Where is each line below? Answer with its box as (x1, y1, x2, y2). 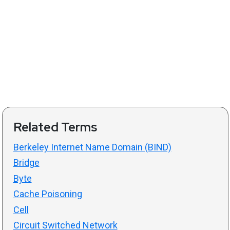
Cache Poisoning (13, 188, 82, 200)
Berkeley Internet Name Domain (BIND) (13, 141, 171, 152)
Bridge (13, 157, 40, 168)
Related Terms (13, 119, 97, 135)
